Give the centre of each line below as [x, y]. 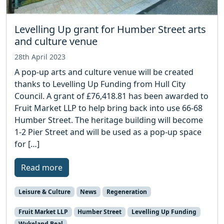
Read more [42, 167]
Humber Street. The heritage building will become [109, 120]
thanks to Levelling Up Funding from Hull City [100, 84]
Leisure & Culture [44, 191]
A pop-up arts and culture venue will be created [104, 72]
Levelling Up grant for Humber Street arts [110, 29]
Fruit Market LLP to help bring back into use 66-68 [108, 108]
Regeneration [126, 191]
